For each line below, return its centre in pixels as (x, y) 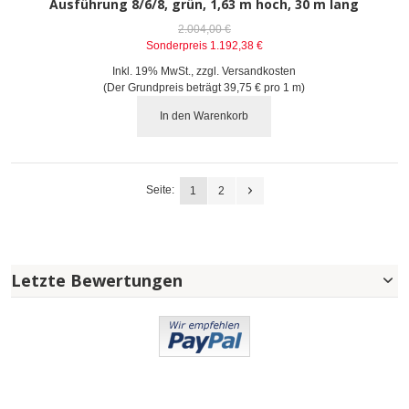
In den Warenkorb (204, 116)
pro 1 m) (283, 87)
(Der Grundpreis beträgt (164, 87)
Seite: (160, 190)
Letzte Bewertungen (97, 281)
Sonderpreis (176, 45)
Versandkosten (259, 71)
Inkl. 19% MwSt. (152, 71)
